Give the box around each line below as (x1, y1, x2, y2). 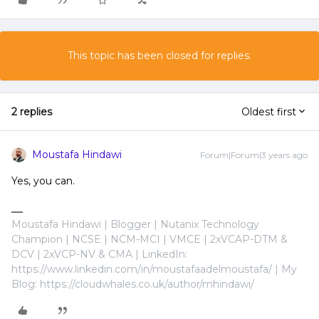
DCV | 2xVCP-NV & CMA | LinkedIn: (11, 248, 187, 261)
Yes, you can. (11, 174, 75, 187)
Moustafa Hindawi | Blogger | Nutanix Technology (11, 218, 259, 231)
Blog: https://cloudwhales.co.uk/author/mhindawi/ (11, 278, 254, 291)
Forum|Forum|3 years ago (200, 150, 308, 160)
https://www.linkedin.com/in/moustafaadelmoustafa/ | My (11, 263, 297, 276)
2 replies (11, 105, 52, 118)
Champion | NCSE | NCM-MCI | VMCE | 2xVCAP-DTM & (11, 233, 288, 246)
